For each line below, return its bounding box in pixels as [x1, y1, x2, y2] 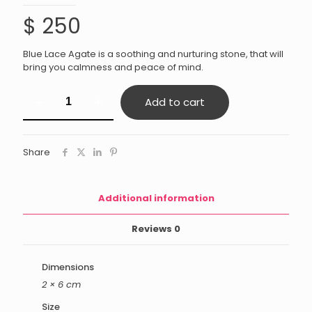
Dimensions [41, 260, 94, 274]
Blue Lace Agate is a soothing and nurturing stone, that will [23, 47, 283, 61]
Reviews [132, 222, 174, 235]
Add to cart [145, 95, 205, 109]
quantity [22, 123, 62, 136]
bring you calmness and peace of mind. [23, 61, 203, 74]
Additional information [97, 192, 214, 205]
